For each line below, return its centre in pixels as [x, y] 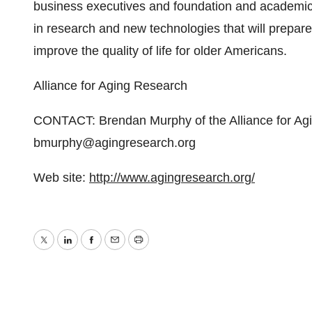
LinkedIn [90, 250]
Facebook [118, 250]
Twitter [61, 250]
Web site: [61, 178]
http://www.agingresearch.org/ [172, 178]
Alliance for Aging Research [110, 86]
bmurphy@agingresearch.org [115, 143]
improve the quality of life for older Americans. [160, 51]
